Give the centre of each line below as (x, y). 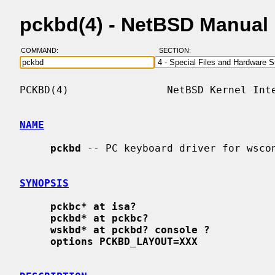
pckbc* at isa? (93, 206)
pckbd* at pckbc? (99, 218)
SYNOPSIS (44, 183)
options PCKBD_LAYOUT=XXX (124, 241)
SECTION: (177, 51)
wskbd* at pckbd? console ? (130, 230)
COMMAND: (43, 51)
